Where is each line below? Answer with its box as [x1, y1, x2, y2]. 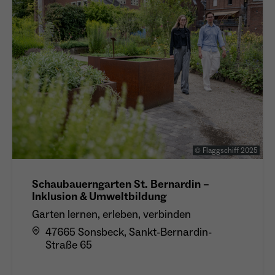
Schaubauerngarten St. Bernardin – [32, 177, 209, 192]
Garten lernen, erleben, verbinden [32, 207, 191, 222]
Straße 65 [45, 238, 92, 252]
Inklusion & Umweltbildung [32, 189, 166, 204]
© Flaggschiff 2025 [195, 145, 258, 155]
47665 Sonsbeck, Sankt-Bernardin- [45, 225, 212, 239]
